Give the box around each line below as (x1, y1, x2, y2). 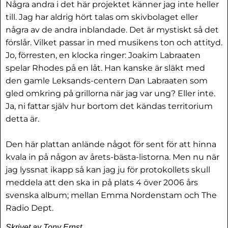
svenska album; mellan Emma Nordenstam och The (6, 190, 217, 200)
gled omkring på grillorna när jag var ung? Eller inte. (6, 89, 215, 98)
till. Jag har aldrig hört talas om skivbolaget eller (6, 12, 198, 22)
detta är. (6, 114, 39, 124)
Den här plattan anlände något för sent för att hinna (6, 139, 216, 149)
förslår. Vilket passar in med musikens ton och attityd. (6, 38, 222, 47)
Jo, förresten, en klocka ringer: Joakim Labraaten (6, 50, 201, 60)
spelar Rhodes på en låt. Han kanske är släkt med (6, 63, 205, 73)
